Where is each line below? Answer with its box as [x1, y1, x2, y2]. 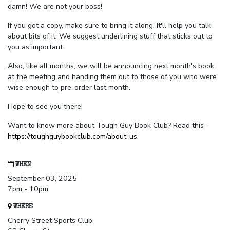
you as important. [8, 42, 64, 52]
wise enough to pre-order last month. [8, 83, 130, 93]
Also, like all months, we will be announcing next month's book [8, 61, 214, 71]
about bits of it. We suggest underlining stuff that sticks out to [8, 31, 213, 42]
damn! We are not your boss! [8, 2, 102, 12]
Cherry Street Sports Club [8, 216, 92, 226]
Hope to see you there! [8, 102, 83, 112]
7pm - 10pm [8, 184, 48, 195]
